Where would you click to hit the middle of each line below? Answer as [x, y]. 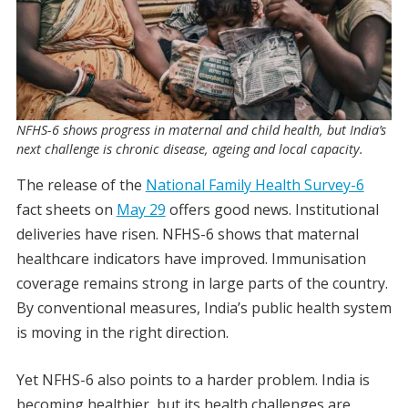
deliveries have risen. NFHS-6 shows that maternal [187, 235]
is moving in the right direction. [122, 333]
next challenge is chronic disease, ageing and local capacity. [189, 149]
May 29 [141, 210]
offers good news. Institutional [272, 210]
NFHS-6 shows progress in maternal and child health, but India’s [201, 130]
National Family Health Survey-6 [255, 185]
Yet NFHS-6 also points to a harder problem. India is [193, 380]
